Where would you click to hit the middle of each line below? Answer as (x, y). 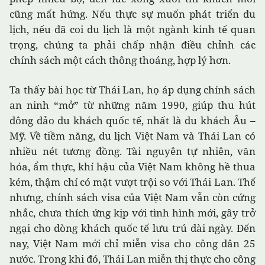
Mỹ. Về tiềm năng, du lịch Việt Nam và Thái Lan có (132, 136)
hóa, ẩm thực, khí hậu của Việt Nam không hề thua (132, 167)
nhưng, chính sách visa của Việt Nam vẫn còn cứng (132, 198)
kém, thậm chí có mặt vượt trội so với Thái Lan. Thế (132, 182)
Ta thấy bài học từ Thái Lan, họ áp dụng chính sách (132, 90)
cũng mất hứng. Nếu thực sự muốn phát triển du (132, 14)
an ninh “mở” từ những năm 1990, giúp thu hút (132, 105)
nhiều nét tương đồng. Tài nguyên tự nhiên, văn (132, 151)
